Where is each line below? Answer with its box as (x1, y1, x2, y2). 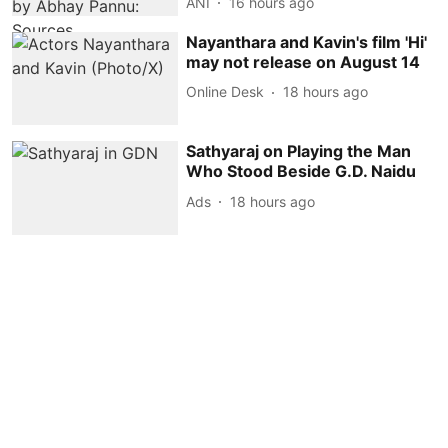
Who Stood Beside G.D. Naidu (186, 161, 417, 182)
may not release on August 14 (186, 51, 421, 72)
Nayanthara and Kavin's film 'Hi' (186, 31, 428, 52)
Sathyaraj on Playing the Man (186, 141, 412, 162)
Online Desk (186, 83, 265, 101)
